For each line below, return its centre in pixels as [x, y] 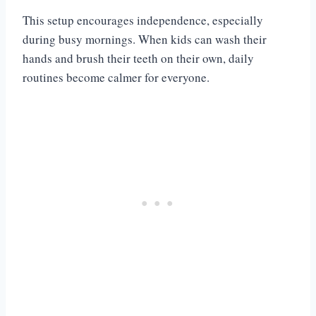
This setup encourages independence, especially [143, 20]
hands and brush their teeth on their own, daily [138, 59]
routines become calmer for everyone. [116, 78]
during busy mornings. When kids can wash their [145, 39]
